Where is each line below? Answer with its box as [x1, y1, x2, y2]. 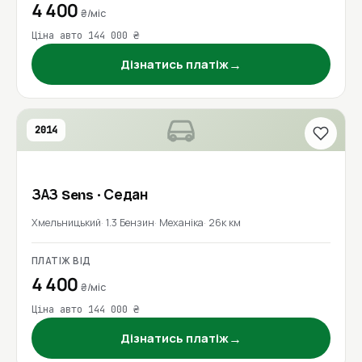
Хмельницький [32, 216, 101, 229]
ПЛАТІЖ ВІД [32, 255, 91, 267]
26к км [208, 216, 241, 229]
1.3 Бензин [106, 216, 154, 229]
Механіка [159, 216, 204, 229]
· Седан [96, 187, 148, 204]
